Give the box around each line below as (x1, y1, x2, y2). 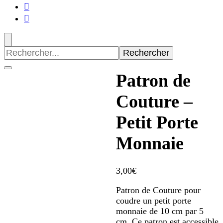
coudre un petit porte (115, 196, 191, 206)
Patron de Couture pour (115, 185, 201, 196)
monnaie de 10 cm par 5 (115, 206, 204, 217)
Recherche (3, 46, 41, 56)
